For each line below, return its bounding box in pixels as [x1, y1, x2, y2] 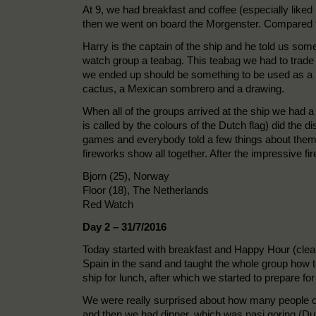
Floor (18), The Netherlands [83, 183, 209, 196]
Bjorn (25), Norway [83, 169, 169, 182]
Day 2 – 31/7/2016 [83, 220, 166, 233]
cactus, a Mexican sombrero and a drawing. [83, 82, 284, 95]
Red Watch [83, 197, 133, 210]
